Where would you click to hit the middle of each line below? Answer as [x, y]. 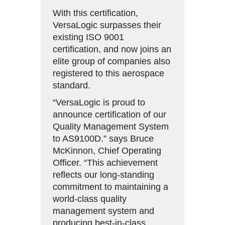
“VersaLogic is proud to [99, 102]
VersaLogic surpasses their [107, 25]
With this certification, [95, 13]
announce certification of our [109, 114]
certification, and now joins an [112, 49]
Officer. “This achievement [105, 162]
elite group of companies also [111, 61]
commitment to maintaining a [110, 187]
